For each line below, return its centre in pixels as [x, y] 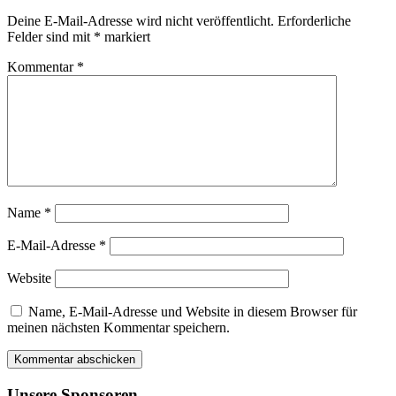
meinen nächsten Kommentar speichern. [118, 328]
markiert [126, 37]
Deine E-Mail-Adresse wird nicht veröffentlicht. [141, 21]
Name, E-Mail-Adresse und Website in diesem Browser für [193, 312]
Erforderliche [314, 21]
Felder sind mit [50, 37]
